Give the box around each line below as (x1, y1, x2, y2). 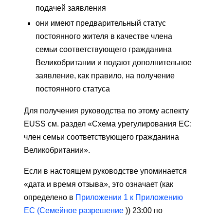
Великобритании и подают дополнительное (36, 58, 192, 67)
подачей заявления (36, 4, 106, 13)
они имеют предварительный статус (36, 19, 166, 28)
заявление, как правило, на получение (36, 72, 175, 80)
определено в (24, 193, 75, 202)
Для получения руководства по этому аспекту (24, 107, 189, 115)
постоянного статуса (36, 85, 110, 93)
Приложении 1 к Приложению (75, 193, 183, 202)
